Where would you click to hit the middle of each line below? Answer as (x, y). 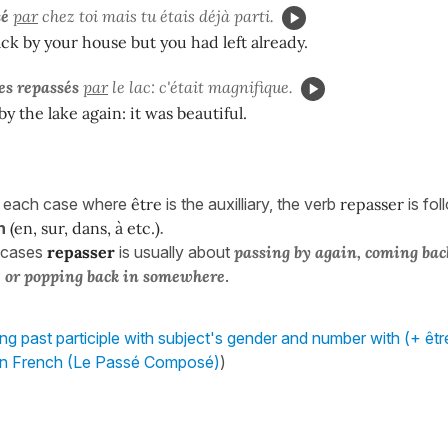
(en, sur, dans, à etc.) (85, 227)
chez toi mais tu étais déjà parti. (156, 15)
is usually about (174, 251)
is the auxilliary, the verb (251, 203)
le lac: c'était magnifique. (200, 86)
